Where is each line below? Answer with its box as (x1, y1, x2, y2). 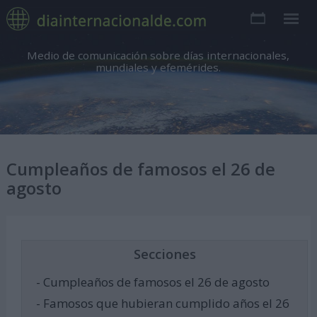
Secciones (133, 245, 196, 263)
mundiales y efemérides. (96, 60, 221, 74)
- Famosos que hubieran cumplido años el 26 (35, 295, 289, 312)
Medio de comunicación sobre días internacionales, (27, 48, 290, 62)
